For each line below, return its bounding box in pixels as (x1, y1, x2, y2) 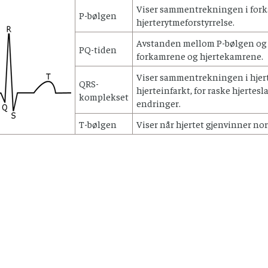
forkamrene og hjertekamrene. (136, 49, 263, 62)
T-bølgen (79, 117, 117, 130)
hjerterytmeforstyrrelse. (136, 15, 234, 28)
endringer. (136, 96, 181, 109)
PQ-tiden (79, 42, 117, 55)
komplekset (79, 90, 129, 102)
